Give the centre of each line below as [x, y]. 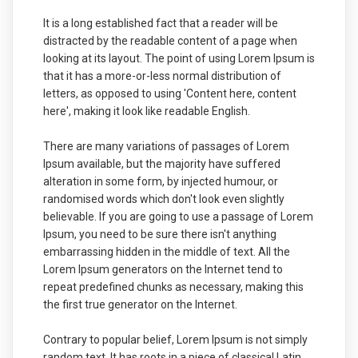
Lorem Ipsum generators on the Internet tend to [163, 269]
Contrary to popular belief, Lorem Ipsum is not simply [175, 339]
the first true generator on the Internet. [140, 304]
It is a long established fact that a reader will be [160, 23]
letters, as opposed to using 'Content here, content [169, 93]
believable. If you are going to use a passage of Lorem [178, 216]
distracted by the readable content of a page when [170, 40]
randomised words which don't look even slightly [163, 199]
